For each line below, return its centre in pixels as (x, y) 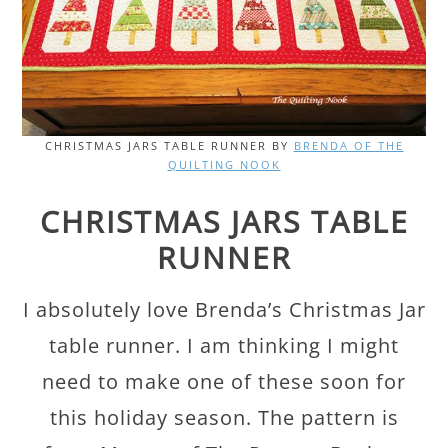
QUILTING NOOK (224, 164)
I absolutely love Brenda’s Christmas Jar (224, 309)
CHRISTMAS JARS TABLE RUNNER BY (169, 145)
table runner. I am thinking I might (224, 345)
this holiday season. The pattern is (224, 417)
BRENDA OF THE (348, 145)
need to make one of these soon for (224, 381)
